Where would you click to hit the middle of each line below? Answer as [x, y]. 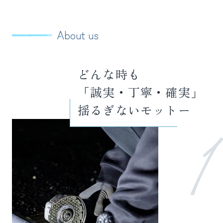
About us [78, 34]
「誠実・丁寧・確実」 [140, 92]
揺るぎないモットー [134, 110]
